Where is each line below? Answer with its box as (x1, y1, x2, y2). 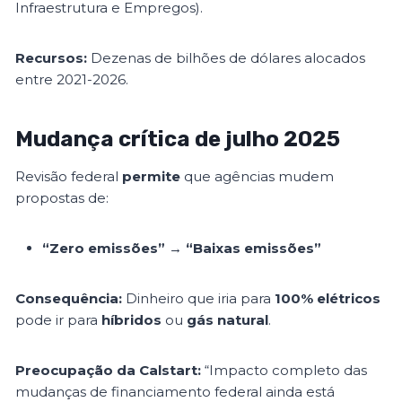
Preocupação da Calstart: (15, 362, 202, 380)
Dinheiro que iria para (122, 290, 275, 308)
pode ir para (15, 311, 102, 329)
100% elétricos (275, 290, 381, 308)
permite (122, 168, 181, 186)
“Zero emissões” (42, 240, 166, 258)
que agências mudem (180, 168, 335, 186)
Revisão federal (15, 168, 123, 186)
